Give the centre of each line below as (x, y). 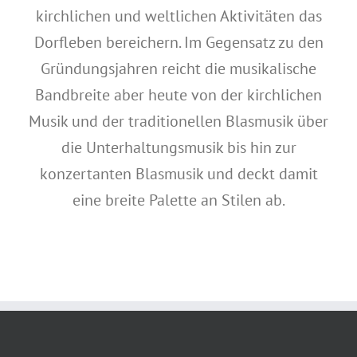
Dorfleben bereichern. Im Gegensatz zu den (178, 42)
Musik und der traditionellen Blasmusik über (178, 121)
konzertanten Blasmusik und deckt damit (178, 174)
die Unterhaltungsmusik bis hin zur (178, 147)
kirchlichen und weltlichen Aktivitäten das (178, 16)
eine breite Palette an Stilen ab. (178, 200)
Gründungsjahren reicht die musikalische (178, 69)
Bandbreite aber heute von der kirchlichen (178, 95)
